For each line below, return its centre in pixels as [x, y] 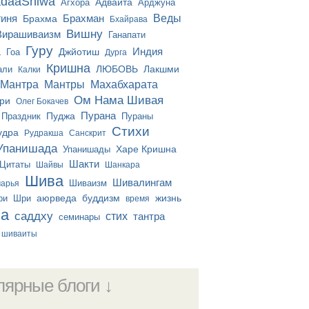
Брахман [84, 18]
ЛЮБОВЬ [117, 69]
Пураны [138, 116]
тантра [149, 216]
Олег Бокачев [42, 101]
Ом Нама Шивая [119, 100]
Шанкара [123, 165]
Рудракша [44, 133]
